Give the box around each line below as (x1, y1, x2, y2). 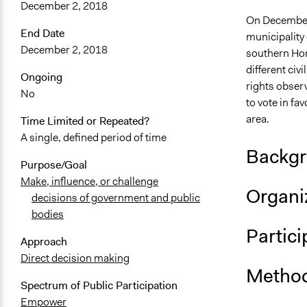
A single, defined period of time (21, 130, 167, 145)
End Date (21, 26, 64, 41)
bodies (32, 207, 64, 222)
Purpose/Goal (21, 158, 87, 173)
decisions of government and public (32, 191, 200, 206)
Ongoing (21, 70, 62, 85)
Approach (21, 234, 67, 249)
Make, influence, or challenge (21, 174, 158, 189)
